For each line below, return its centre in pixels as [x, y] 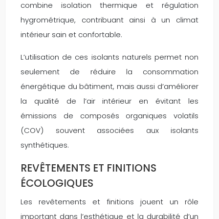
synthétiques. [45, 145]
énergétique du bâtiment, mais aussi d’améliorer [109, 86]
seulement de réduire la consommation [109, 71]
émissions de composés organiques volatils [109, 115]
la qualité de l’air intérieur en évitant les [109, 101]
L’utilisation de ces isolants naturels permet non [109, 57]
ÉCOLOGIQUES [57, 183]
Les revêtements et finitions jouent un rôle [109, 201]
